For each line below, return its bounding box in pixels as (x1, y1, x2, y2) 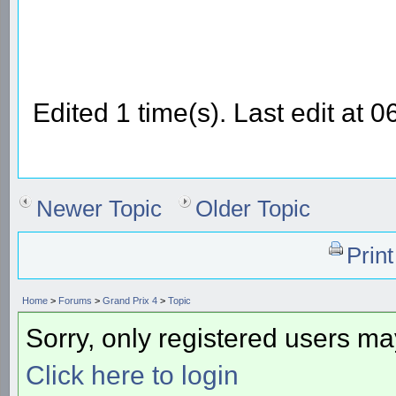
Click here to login (26, 360, 239, 390)
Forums (58, 294, 92, 306)
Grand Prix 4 (103, 294, 157, 306)
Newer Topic (36, 195, 162, 221)
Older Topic (195, 195, 310, 221)
